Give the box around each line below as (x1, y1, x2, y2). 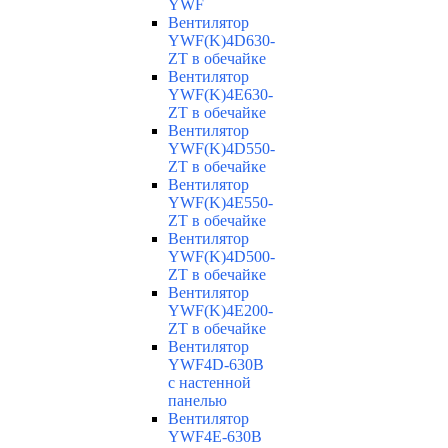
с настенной (168, 374, 251, 392)
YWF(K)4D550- (168, 140, 275, 158)
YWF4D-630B (168, 356, 264, 374)
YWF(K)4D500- (168, 248, 275, 266)
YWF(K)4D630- (168, 32, 275, 50)
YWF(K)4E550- (168, 194, 273, 212)
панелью (168, 392, 227, 410)
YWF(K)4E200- (168, 302, 273, 320)
